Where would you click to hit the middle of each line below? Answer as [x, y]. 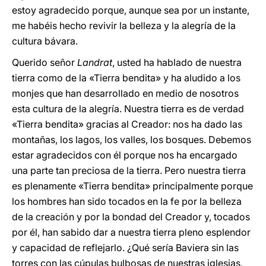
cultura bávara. [45, 41]
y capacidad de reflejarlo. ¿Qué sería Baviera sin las [125, 248]
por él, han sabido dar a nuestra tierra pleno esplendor [131, 232]
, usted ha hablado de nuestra [177, 62]
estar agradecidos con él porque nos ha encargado [125, 155]
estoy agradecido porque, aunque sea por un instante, [131, 10]
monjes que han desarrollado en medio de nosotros [125, 93]
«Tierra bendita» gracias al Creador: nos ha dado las [127, 124]
